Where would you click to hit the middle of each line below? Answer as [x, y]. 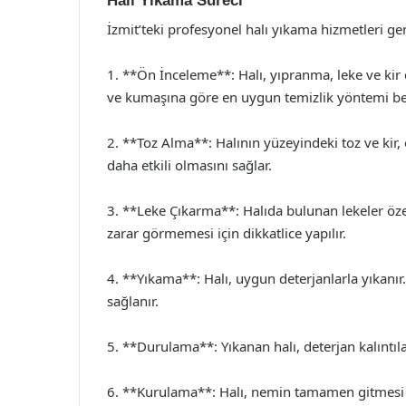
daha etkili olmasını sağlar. [189, 165]
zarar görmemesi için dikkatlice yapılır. [227, 233]
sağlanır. [133, 301]
